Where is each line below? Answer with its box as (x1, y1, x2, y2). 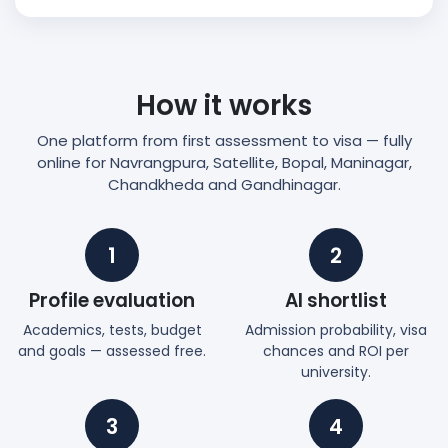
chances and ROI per (263, 341, 409, 362)
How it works (136, 86, 312, 126)
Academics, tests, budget (22, 320, 202, 341)
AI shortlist (285, 287, 387, 315)
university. (301, 362, 371, 383)
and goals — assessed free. (18, 341, 206, 362)
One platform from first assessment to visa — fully (36, 130, 412, 152)
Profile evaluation (29, 287, 195, 315)
